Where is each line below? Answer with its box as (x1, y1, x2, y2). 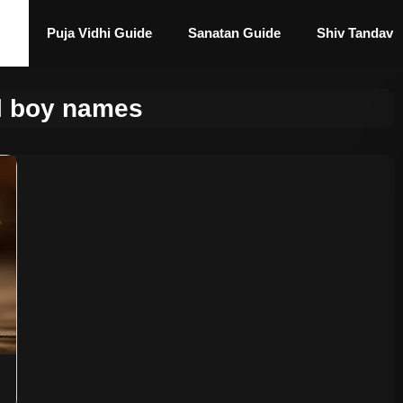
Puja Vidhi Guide (47, 25, 152, 40)
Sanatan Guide (188, 25, 281, 40)
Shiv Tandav (317, 25, 393, 40)
